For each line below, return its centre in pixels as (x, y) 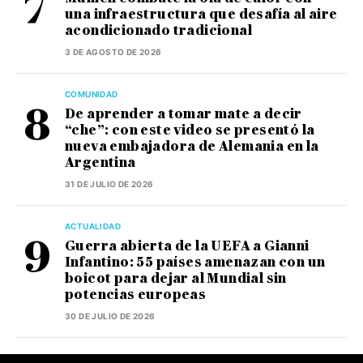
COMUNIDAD (92, 94)
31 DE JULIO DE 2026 (109, 184)
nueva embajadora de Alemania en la (192, 146)
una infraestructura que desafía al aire (201, 14)
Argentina (100, 162)
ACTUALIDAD (93, 226)
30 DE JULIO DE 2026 (110, 316)
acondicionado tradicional (158, 30)
